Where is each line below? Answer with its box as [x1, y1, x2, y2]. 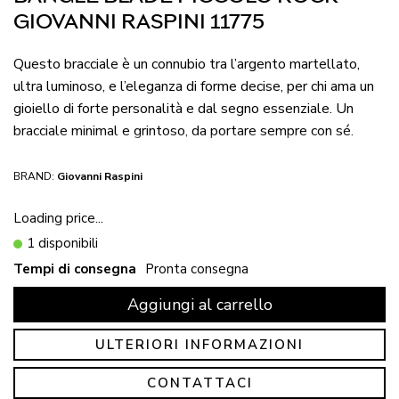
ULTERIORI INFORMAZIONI [95, 335, 304, 354]
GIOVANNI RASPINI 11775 [13, 12, 265, 33]
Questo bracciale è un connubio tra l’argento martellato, [13, 54, 360, 74]
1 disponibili [27, 234, 98, 252]
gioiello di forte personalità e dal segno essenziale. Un [13, 99, 354, 118]
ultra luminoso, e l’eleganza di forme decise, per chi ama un [13, 77, 374, 96]
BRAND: [13, 168, 54, 183]
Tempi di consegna [13, 259, 136, 278]
